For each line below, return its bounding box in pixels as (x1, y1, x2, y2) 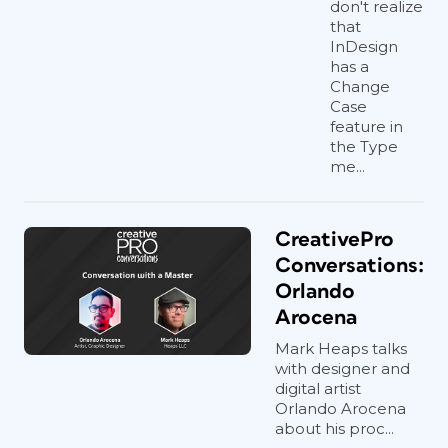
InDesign (330, 37, 398, 56)
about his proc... (275, 419, 394, 438)
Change (330, 77, 390, 96)
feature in (330, 117, 403, 136)
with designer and (275, 359, 410, 378)
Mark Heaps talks (275, 339, 407, 358)
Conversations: (275, 255, 424, 276)
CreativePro (275, 229, 394, 250)
